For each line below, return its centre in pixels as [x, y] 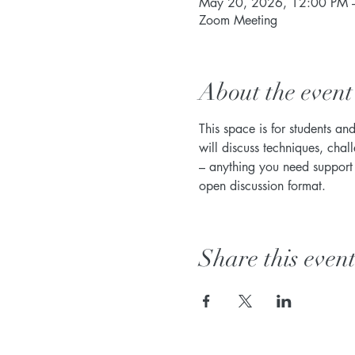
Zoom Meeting [238, 20]
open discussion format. [264, 185]
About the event [275, 92]
